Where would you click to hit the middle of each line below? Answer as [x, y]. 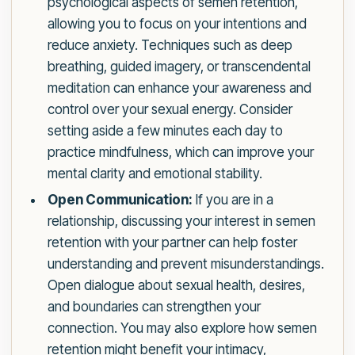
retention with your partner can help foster [172, 243]
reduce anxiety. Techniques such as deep [170, 46]
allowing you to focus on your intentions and [177, 24]
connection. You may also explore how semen [182, 328]
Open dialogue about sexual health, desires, [176, 286]
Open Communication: [120, 200]
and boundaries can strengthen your [154, 307]
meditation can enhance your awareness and [179, 88]
